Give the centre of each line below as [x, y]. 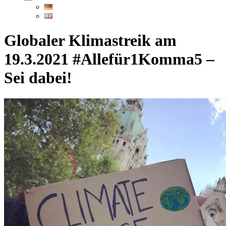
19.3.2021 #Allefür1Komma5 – [109, 59]
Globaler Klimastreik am [90, 41]
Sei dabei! [38, 78]
